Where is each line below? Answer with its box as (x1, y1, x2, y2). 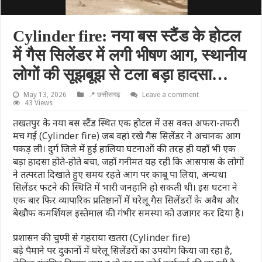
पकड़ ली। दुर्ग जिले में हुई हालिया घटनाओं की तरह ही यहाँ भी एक (13, 142, 236, 155)
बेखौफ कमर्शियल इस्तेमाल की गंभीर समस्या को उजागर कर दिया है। (13, 206, 244, 219)
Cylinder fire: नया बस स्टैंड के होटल (13, 26, 241, 45)
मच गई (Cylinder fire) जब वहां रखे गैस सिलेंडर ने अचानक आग (13, 129, 241, 142)
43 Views (25, 98, 53, 107)
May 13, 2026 (23, 90, 67, 99)
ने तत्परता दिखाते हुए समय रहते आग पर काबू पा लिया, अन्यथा (13, 167, 227, 181)
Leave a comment (142, 90, 199, 99)
